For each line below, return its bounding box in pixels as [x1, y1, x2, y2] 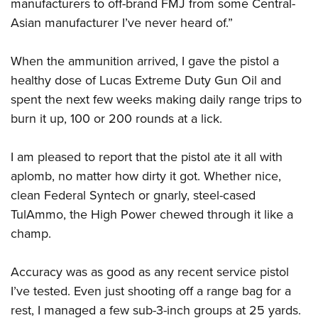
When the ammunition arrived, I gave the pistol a [11, 52, 279, 71]
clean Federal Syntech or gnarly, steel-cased [11, 186, 256, 205]
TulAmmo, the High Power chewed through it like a [11, 205, 293, 224]
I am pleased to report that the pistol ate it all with [11, 148, 283, 167]
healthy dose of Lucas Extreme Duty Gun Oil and [11, 71, 281, 90]
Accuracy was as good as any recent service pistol [11, 263, 289, 282]
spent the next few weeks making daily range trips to [11, 90, 302, 109]
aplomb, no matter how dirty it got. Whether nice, [11, 167, 281, 186]
